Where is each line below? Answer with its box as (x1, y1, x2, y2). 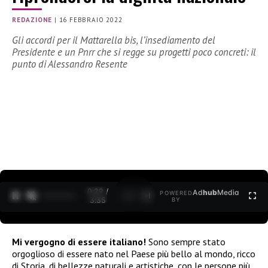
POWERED (160, 190, 193, 197)
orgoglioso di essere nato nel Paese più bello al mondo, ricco (12, 247, 255, 260)
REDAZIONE (12, 16, 53, 25)
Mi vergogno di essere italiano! (12, 235, 146, 248)
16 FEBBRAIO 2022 (59, 16, 123, 25)
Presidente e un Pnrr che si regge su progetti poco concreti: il (12, 45, 256, 59)
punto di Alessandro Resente (12, 57, 127, 71)
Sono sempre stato (146, 235, 226, 248)
